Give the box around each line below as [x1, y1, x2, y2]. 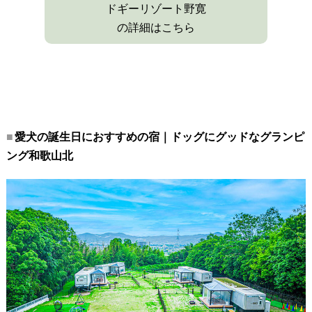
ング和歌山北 [6, 150, 73, 162]
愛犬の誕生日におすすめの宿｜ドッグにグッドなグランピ [14, 131, 304, 143]
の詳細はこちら [117, 22, 195, 34]
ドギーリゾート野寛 [106, 3, 206, 15]
